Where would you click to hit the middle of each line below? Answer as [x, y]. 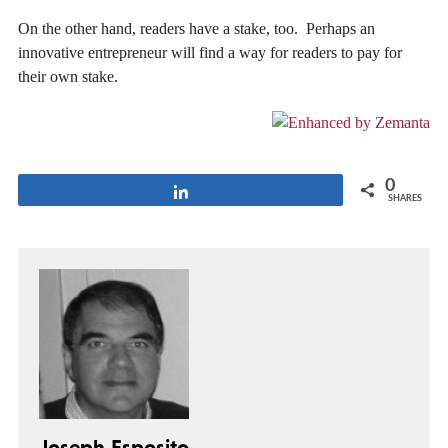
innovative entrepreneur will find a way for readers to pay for [210, 52]
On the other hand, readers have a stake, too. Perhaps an [196, 28]
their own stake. [68, 76]
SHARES [405, 199]
